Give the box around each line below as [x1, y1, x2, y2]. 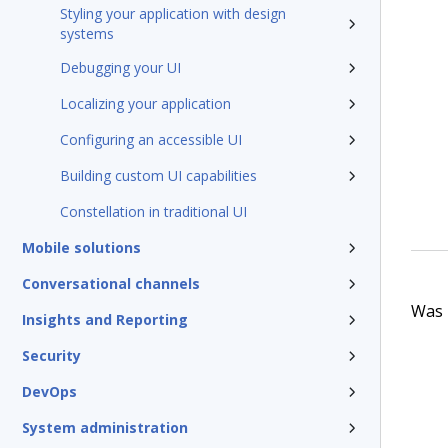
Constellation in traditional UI [60, 202, 247, 221]
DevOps [22, 382, 77, 401]
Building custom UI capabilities [60, 166, 257, 185]
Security [22, 346, 81, 365]
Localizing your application [60, 94, 231, 113]
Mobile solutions [22, 238, 141, 257]
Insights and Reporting [22, 310, 188, 329]
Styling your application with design [60, 4, 286, 23]
